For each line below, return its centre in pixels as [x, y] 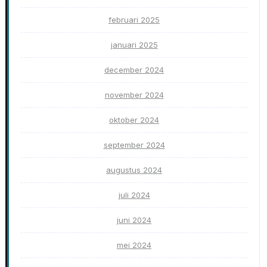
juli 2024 [134, 195]
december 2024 [134, 70]
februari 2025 [134, 20]
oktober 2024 [134, 120]
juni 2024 [134, 220]
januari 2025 [134, 45]
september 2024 [134, 145]
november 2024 [134, 95]
